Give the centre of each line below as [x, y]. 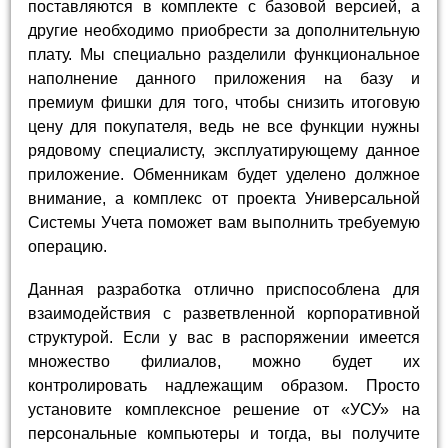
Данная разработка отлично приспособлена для [224, 290]
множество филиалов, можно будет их [224, 362]
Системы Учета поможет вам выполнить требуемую [224, 222]
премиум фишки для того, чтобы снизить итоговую [224, 102]
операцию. [68, 246]
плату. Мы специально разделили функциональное [224, 54]
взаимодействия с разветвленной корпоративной [224, 314]
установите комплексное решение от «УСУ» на [224, 410]
